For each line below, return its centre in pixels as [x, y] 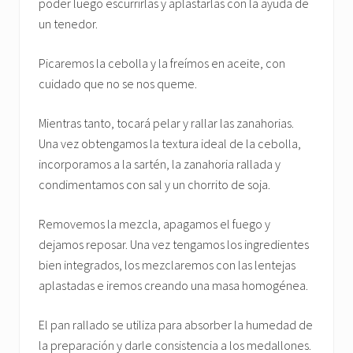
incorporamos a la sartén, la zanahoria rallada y [160, 164]
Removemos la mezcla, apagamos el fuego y [154, 224]
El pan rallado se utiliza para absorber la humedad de [176, 325]
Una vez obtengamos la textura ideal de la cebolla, [170, 143]
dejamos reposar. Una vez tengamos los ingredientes [174, 244]
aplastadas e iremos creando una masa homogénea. [173, 285]
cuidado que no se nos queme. [118, 84]
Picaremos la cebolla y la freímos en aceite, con [162, 63]
